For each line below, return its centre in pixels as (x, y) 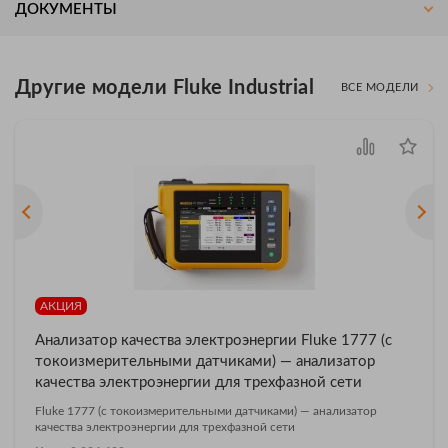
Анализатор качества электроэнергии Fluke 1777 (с (213, 340)
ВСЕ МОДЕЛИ (379, 88)
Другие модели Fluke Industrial (164, 87)
